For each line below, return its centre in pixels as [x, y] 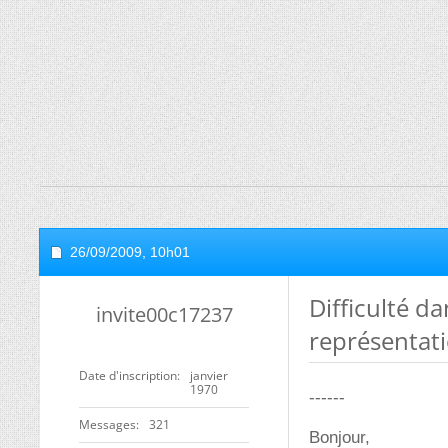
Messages [107, 424]
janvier [209, 375]
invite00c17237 [164, 314]
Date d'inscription [128, 375]
